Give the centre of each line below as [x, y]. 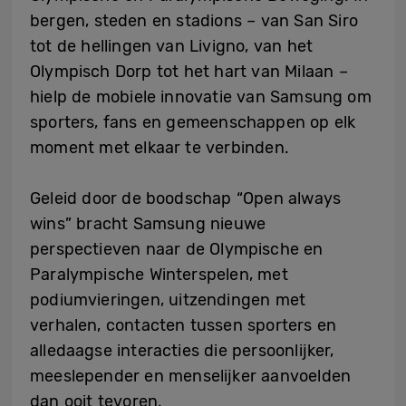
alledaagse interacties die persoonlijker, [182, 351]
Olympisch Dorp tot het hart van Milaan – [189, 72]
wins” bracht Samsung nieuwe [148, 224]
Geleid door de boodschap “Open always [186, 198]
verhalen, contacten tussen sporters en [184, 325]
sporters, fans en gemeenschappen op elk [193, 122]
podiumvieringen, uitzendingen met [168, 300]
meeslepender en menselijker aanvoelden [191, 376]
